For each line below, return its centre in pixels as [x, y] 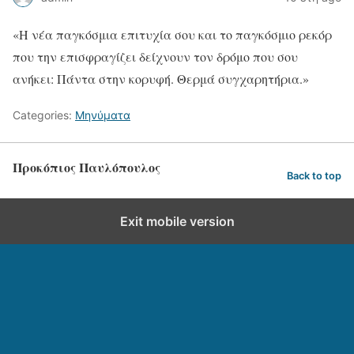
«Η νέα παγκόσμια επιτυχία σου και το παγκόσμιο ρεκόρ [172, 34]
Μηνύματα [103, 115]
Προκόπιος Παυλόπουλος [87, 167]
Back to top [314, 175]
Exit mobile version [177, 221]
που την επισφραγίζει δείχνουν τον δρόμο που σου [155, 56]
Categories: [44, 115]
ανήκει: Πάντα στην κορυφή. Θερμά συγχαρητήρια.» [161, 79]
